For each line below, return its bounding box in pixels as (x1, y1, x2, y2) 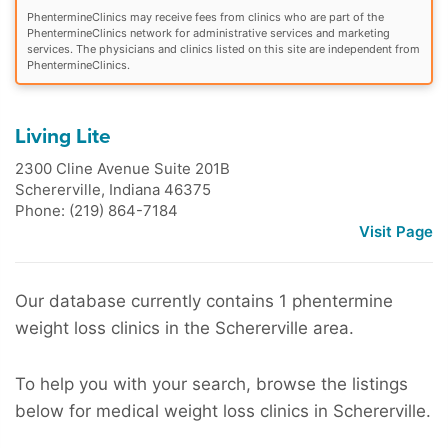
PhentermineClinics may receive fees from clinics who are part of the (27, 9, 384, 24)
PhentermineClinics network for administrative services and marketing (27, 25, 390, 40)
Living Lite (15, 123, 111, 149)
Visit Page (359, 221, 433, 241)
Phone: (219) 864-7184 (15, 200, 178, 220)
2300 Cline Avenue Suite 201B (15, 158, 230, 178)
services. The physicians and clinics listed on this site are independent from (27, 41, 420, 56)
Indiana (109, 179, 160, 199)
